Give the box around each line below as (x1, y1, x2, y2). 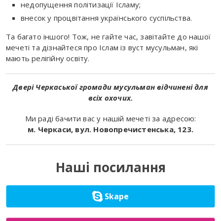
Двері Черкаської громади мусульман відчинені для (13, 82, 208, 92)
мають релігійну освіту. (6, 53, 90, 64)
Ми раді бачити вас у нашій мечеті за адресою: (25, 113, 196, 124)
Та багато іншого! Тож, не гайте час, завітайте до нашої (6, 32, 211, 42)
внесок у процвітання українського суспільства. (21, 13, 192, 23)
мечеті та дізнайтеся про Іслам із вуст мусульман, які (6, 42, 198, 53)
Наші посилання (55, 158, 166, 177)
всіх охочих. (88, 93, 133, 103)
